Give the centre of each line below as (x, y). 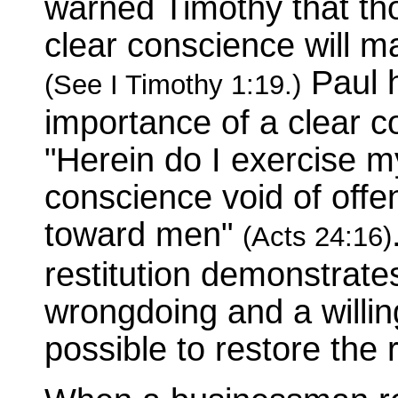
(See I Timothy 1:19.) (173, 84)
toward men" (143, 234)
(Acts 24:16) (317, 236)
